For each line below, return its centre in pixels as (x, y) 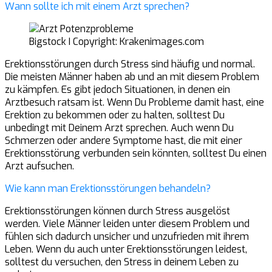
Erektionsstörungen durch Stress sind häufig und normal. (130, 64)
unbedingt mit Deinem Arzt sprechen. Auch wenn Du (119, 127)
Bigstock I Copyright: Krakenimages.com (117, 41)
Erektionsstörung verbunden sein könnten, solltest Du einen (136, 153)
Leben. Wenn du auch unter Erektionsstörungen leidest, (126, 249)
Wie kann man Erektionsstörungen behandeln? (108, 188)
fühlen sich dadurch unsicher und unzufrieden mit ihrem (127, 236)
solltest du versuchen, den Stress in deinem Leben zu (122, 262)
